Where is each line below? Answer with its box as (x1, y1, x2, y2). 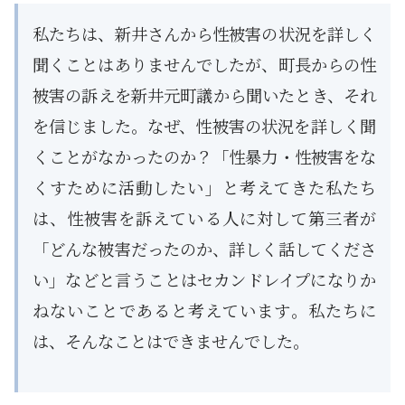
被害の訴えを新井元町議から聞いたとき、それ (33, 82, 376, 107)
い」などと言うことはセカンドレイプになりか (33, 267, 376, 291)
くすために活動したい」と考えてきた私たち (33, 174, 376, 199)
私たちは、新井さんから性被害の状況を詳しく (33, 21, 376, 45)
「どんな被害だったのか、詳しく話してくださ (33, 236, 376, 260)
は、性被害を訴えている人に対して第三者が (33, 205, 376, 230)
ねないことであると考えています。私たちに (33, 297, 376, 322)
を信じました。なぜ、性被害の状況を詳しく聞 (33, 113, 376, 137)
